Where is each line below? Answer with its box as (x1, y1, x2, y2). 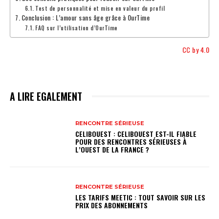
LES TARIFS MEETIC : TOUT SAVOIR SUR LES (75, 192, 206, 203)
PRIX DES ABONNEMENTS (75, 200, 148, 211)
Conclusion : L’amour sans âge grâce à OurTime (21, 13, 150, 22)
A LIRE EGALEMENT (10, 88, 82, 104)
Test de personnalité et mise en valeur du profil (35, 3, 165, 12)
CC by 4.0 (182, 44, 209, 55)
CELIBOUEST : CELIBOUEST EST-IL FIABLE (75, 129, 197, 139)
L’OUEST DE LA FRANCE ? (75, 144, 150, 155)
